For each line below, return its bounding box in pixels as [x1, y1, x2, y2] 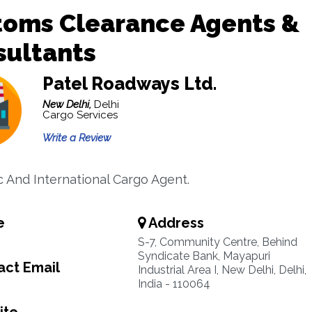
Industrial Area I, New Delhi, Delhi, [137, 263, 306, 276]
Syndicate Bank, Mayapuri [137, 249, 270, 263]
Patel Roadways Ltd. [42, 73, 217, 94]
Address [145, 214, 204, 231]
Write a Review [42, 132, 111, 144]
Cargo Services [42, 109, 118, 121]
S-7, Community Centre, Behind [137, 235, 297, 249]
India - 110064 [137, 277, 210, 290]
